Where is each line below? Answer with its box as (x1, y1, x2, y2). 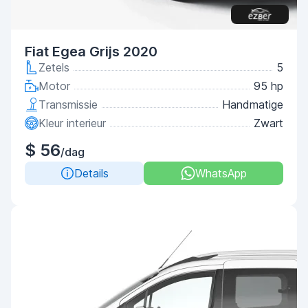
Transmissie (38, 98, 98, 111)
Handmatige (222, 98, 283, 111)
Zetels (38, 60, 69, 74)
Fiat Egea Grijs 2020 (25, 43, 157, 60)
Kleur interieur (38, 116, 106, 130)
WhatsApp (195, 166, 247, 180)
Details (74, 166, 109, 180)
